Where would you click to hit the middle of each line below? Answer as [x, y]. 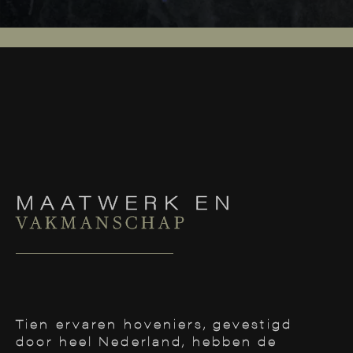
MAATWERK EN [126, 202]
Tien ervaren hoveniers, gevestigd [154, 323]
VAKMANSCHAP [102, 222]
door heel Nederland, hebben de [147, 341]
